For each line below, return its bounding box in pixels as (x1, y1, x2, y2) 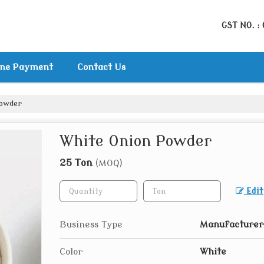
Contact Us (77, 62, 126, 72)
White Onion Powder (60, 133, 212, 150)
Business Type (60, 219, 123, 230)
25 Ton (60, 157, 95, 169)
